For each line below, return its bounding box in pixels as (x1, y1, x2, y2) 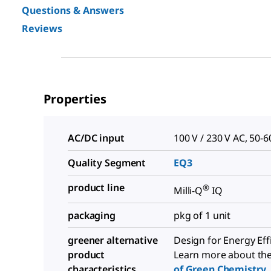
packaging (68, 209, 116, 223)
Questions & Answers (22, 4, 124, 17)
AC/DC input (68, 131, 125, 145)
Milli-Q (174, 184, 203, 198)
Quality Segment (68, 156, 146, 169)
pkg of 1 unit (174, 209, 231, 223)
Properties (44, 91, 106, 107)
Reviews (22, 22, 62, 35)
